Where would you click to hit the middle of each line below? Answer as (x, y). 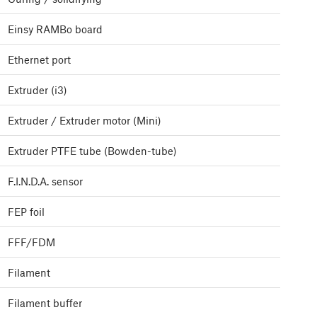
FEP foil (26, 212)
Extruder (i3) (38, 90)
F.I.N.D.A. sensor (45, 181)
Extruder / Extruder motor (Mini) (85, 121)
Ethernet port (39, 60)
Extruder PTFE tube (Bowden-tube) (92, 151)
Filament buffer (45, 303)
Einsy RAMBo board (55, 29)
